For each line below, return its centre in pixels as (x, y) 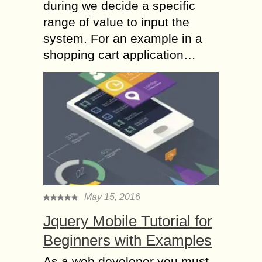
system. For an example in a (123, 38)
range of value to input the (116, 22)
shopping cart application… (120, 54)
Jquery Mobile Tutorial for (128, 221)
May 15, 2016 (112, 196)
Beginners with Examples (127, 240)
